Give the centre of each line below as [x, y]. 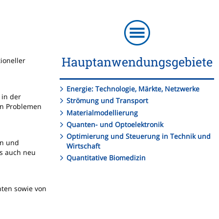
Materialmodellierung [102, 112]
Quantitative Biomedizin [106, 158]
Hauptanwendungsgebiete [137, 62]
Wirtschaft [83, 146]
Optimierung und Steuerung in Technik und [139, 136]
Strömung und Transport [108, 101]
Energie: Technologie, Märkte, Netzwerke [133, 89]
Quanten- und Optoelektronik [115, 124]
